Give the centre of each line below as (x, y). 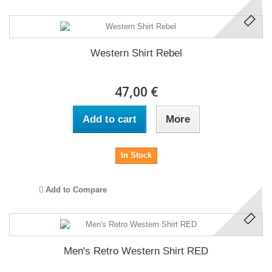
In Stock (136, 155)
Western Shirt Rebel (136, 53)
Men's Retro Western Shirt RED (136, 251)
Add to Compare (76, 190)
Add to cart (109, 120)
